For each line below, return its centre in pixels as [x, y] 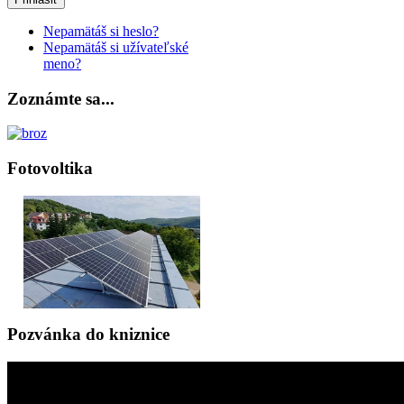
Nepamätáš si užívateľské [116, 47]
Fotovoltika [50, 169]
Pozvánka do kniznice [88, 335]
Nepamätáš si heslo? [101, 31]
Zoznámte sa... [61, 98]
